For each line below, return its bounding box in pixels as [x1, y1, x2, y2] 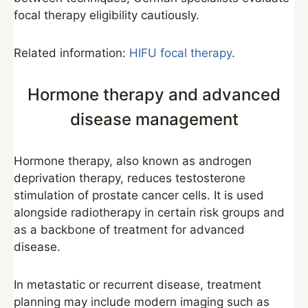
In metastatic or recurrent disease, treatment [14, 278, 261, 291]
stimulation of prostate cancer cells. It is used [14, 188, 264, 202]
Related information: [14, 46, 129, 60]
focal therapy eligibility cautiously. [14, 8, 199, 22]
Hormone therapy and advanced [27, 85, 280, 104]
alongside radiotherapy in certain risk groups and [14, 206, 285, 219]
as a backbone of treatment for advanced [14, 223, 245, 236]
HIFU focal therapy [129, 46, 232, 60]
